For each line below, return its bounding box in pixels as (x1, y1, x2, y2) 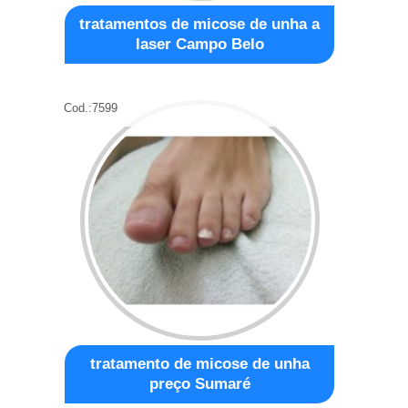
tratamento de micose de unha (89, 354, 310, 372)
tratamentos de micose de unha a (79, 15, 321, 33)
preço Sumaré (148, 374, 250, 393)
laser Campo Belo (135, 35, 264, 53)
